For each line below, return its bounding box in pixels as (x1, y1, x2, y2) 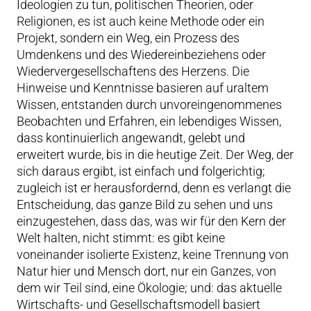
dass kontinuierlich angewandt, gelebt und (17, 131, 245, 145)
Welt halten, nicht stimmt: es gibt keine (17, 230, 225, 245)
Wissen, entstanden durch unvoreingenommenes (17, 97, 282, 112)
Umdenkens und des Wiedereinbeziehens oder (17, 47, 266, 62)
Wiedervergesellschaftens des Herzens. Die (17, 64, 249, 78)
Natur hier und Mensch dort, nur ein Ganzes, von (17, 264, 276, 278)
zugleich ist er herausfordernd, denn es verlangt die (17, 180, 291, 195)
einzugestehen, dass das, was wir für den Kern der (17, 214, 286, 228)
